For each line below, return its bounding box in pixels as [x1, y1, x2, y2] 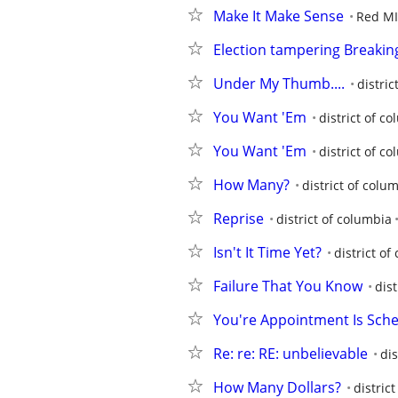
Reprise [213, 209, 264, 228]
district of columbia [276, 211, 392, 227]
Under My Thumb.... [213, 74, 345, 93]
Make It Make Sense [213, 6, 344, 26]
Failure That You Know [213, 276, 362, 296]
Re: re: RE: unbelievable [213, 344, 368, 363]
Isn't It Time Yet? [213, 243, 322, 262]
